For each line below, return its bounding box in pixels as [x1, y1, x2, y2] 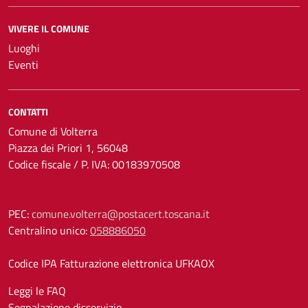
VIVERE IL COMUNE [8, 21, 89, 36]
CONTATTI [8, 104, 48, 119]
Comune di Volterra [8, 123, 98, 140]
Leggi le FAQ [8, 283, 66, 299]
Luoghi [8, 40, 40, 56]
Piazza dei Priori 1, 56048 [8, 140, 128, 156]
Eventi [8, 56, 38, 73]
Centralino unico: [8, 222, 90, 239]
